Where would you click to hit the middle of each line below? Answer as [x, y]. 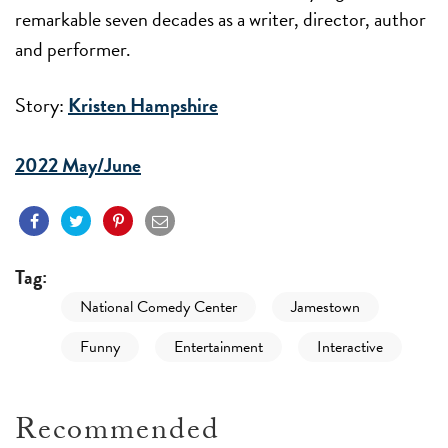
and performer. [73, 49]
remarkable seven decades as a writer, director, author [220, 19]
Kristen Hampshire [143, 105]
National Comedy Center [158, 307]
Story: [39, 105]
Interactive [350, 347]
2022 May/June [78, 165]
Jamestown [325, 307]
